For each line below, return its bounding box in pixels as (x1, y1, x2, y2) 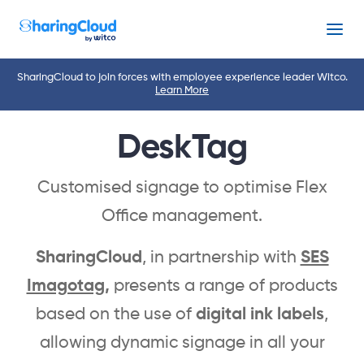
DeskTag (116, 132, 248, 166)
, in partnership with (141, 249, 301, 266)
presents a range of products (109, 278, 338, 295)
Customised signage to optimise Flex (37, 180, 327, 197)
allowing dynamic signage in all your (39, 335, 325, 352)
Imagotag (26, 278, 105, 295)
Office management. (102, 208, 262, 225)
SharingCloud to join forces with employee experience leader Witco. (16, 72, 348, 83)
